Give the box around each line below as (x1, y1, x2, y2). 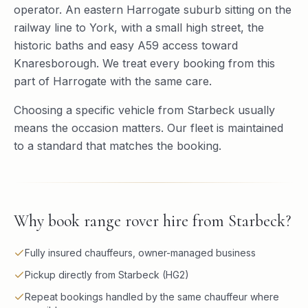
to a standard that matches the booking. (14, 139, 221, 153)
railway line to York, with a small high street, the (14, 21, 264, 34)
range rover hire (84, 211, 188, 231)
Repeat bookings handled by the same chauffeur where (25, 291, 279, 302)
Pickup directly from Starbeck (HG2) (25, 269, 189, 280)
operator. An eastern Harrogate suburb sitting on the (14, 3, 291, 16)
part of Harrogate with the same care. (14, 74, 212, 88)
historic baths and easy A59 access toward (14, 38, 238, 52)
